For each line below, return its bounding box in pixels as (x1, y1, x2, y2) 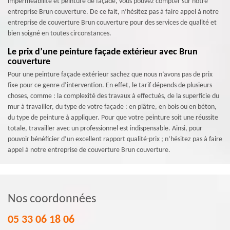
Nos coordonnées (8, 193, 96, 205)
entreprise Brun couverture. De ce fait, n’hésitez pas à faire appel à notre (8, 8, 219, 16)
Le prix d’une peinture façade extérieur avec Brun (8, 47, 198, 57)
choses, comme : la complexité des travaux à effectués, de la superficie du (8, 92, 219, 100)
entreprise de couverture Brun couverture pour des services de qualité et (8, 18, 217, 27)
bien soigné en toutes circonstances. (8, 29, 111, 37)
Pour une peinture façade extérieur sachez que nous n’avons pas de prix (8, 70, 213, 79)
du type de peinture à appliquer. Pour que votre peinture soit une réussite (8, 113, 218, 122)
